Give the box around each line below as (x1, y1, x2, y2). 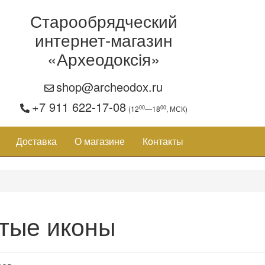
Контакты (143, 134, 183, 148)
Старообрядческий (30, 9, 177, 33)
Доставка (16, 134, 57, 148)
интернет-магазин (35, 28, 173, 51)
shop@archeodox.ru (56, 78, 163, 95)
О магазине (75, 134, 125, 148)
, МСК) (166, 104, 188, 114)
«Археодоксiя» (47, 47, 160, 70)
